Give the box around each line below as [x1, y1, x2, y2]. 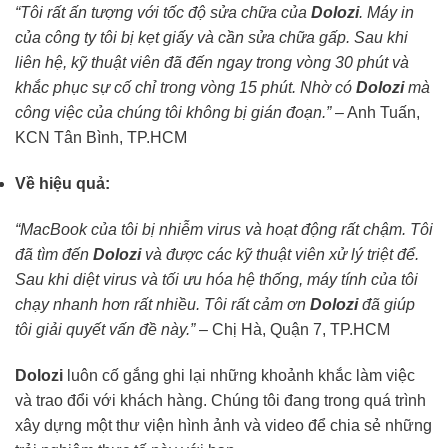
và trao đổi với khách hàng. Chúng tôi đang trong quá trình [15, 391, 426, 409]
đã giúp [358, 295, 415, 313]
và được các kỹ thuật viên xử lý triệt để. [141, 245, 419, 263]
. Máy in [359, 4, 414, 22]
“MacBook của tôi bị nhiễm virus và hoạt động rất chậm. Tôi [15, 220, 433, 238]
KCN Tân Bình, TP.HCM [15, 129, 187, 147]
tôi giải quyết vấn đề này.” [15, 320, 195, 338]
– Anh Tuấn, [331, 104, 420, 122]
